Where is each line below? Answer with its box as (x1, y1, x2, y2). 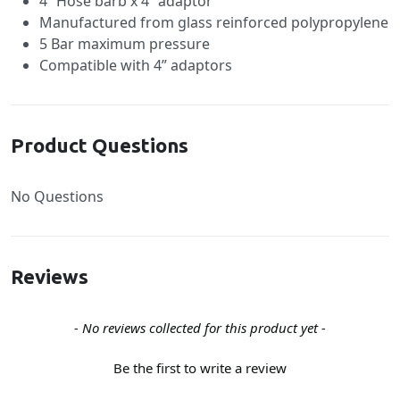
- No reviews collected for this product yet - (74, 319, 326, 337)
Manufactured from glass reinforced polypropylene (39, 12, 388, 32)
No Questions (11, 187, 104, 206)
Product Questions (11, 134, 188, 156)
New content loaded (10, 317, 146, 337)
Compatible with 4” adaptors (39, 55, 232, 75)
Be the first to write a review (113, 359, 287, 378)
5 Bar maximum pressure (39, 34, 210, 54)
